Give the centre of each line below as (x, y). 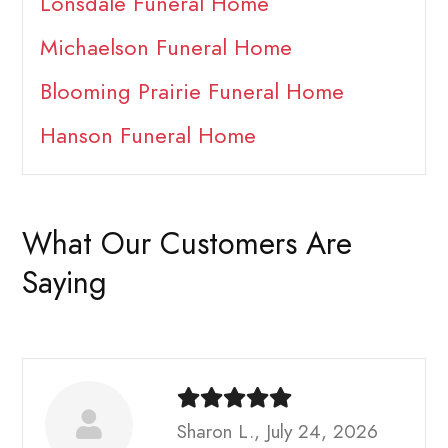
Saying (64, 282)
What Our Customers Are (187, 243)
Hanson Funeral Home (147, 136)
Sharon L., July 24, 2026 (277, 431)
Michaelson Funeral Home (165, 48)
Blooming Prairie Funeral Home (191, 92)
